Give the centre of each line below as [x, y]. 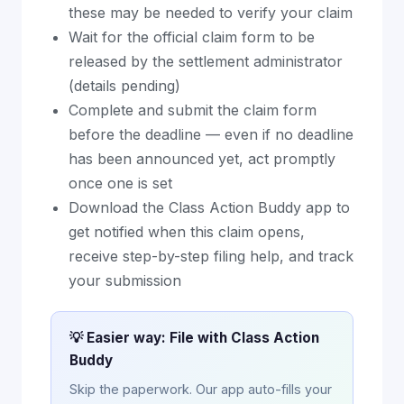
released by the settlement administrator [206, 61]
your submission [125, 280]
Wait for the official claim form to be [192, 37]
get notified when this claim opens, [187, 232]
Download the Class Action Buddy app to [209, 207]
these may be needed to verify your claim [211, 13]
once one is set [120, 183]
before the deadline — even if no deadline [211, 134]
